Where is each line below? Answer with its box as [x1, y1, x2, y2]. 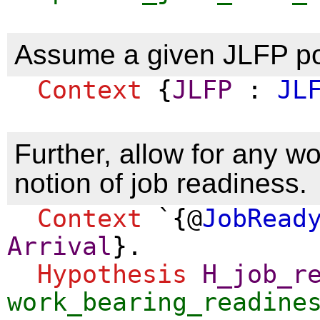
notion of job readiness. [14, 167, 307, 199]
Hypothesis [37, 259, 187, 289]
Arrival [7, 231, 112, 261]
